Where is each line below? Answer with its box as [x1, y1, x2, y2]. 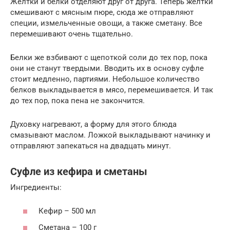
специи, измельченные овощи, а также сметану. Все [10, 18, 202, 28]
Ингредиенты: [10, 182, 62, 192]
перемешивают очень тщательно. [10, 29, 133, 39]
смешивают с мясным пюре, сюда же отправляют [10, 7, 194, 17]
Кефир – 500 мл [39, 206, 96, 216]
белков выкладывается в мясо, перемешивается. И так [10, 85, 213, 94]
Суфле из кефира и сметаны [10, 166, 147, 178]
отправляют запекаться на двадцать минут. [10, 141, 171, 150]
